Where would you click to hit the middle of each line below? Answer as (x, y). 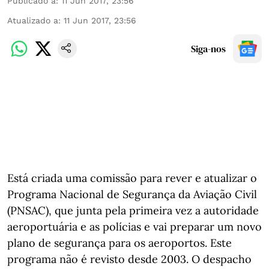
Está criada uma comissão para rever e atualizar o (132, 178)
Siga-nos (208, 49)
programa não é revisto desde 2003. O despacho (129, 259)
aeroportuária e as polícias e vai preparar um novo (134, 227)
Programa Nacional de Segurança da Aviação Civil (132, 194)
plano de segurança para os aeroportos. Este (119, 243)
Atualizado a (33, 20)
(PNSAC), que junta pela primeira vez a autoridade (133, 210)
